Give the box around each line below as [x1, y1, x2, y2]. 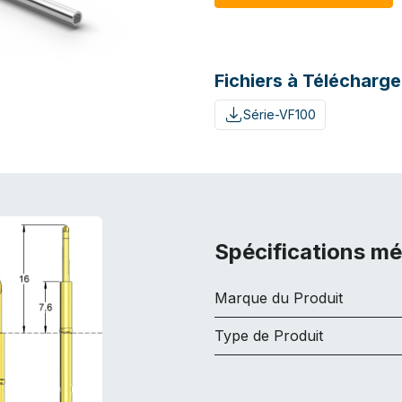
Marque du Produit [214, 288, 343, 307]
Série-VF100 [242, 107, 316, 123]
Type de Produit [214, 326, 323, 345]
